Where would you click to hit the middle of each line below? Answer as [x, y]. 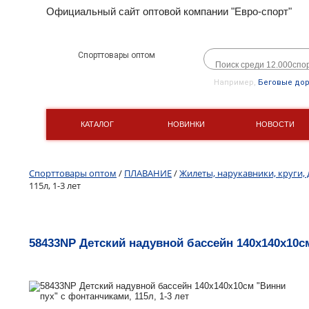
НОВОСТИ [275, 124]
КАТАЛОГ [97, 124]
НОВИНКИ [186, 124]
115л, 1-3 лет [55, 185]
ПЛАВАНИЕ [148, 173]
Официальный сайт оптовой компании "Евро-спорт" [169, 11]
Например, [236, 82]
